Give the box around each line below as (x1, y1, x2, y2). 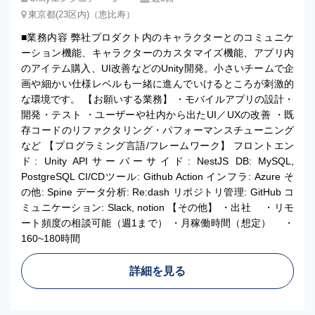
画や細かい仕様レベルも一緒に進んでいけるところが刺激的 (21, 78, 294, 89)
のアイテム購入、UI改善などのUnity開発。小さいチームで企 (21, 63, 294, 74)
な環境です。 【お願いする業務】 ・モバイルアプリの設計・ (21, 94, 294, 105)
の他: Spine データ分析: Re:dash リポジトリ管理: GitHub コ (21, 186, 294, 198)
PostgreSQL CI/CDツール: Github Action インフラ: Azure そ (21, 171, 294, 182)
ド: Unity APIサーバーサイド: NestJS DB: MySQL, (21, 155, 294, 167)
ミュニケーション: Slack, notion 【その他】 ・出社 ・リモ (21, 202, 294, 213)
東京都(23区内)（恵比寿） (28, 9, 135, 20)
